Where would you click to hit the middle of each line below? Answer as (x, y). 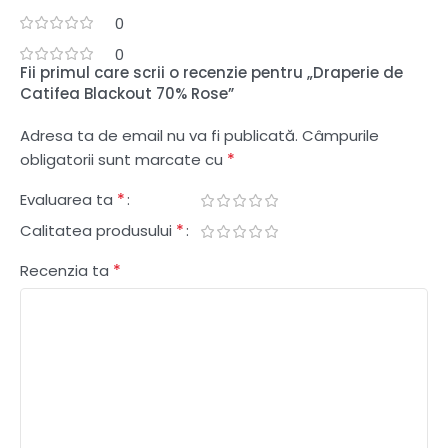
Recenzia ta (66, 270)
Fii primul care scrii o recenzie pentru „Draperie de (211, 72)
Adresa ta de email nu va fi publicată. (159, 135)
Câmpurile (340, 135)
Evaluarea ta (68, 199)
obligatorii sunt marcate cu (123, 159)
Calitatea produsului (98, 230)
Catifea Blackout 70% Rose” (127, 93)
